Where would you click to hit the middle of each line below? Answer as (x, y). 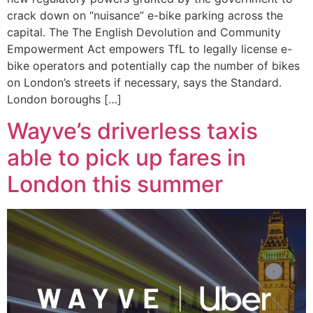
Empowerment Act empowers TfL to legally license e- (150, 49)
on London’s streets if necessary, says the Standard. (144, 83)
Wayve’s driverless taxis (132, 131)
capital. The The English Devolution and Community (144, 32)
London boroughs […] (64, 100)
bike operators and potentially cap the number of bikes (153, 66)
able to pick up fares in (126, 157)
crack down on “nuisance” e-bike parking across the (145, 16)
